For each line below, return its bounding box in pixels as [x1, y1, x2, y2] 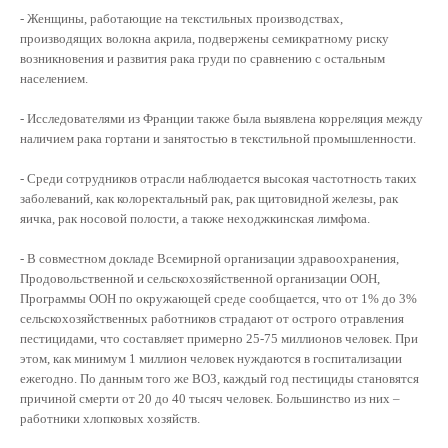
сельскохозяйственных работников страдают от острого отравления [20, 310, 404, 326]
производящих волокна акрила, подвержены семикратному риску [20, 30, 389, 46]
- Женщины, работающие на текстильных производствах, [20, 10, 343, 26]
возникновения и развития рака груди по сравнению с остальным [20, 50, 385, 66]
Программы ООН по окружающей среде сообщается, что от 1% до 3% [20, 290, 417, 306]
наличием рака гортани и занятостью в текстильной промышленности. [20, 130, 416, 146]
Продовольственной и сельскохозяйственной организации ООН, [20, 270, 380, 286]
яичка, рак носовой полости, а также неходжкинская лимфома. [20, 210, 373, 226]
